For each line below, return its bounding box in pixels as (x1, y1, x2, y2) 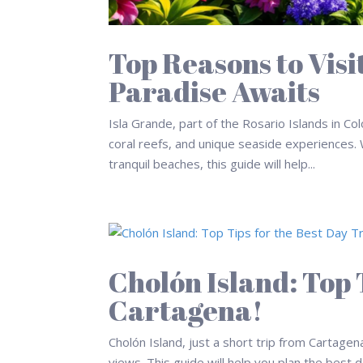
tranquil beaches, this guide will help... (109, 156, 316, 173)
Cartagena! (109, 291, 264, 330)
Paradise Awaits (109, 72, 321, 111)
